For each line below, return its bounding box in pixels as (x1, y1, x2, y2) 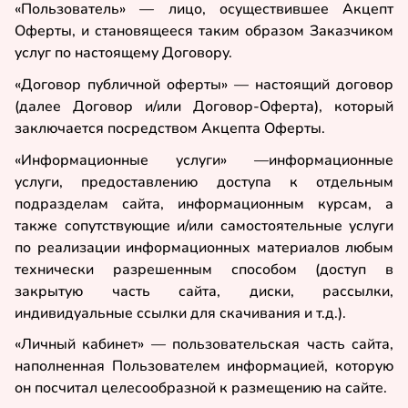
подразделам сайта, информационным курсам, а (15, 193, 393, 214)
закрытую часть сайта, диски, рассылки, (15, 280, 393, 301)
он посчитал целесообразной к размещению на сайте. (15, 378, 387, 399)
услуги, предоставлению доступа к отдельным (15, 171, 393, 192)
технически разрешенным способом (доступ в (15, 259, 393, 280)
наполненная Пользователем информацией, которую (15, 356, 393, 377)
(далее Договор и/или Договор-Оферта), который (15, 96, 393, 117)
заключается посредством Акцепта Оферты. (15, 117, 325, 138)
